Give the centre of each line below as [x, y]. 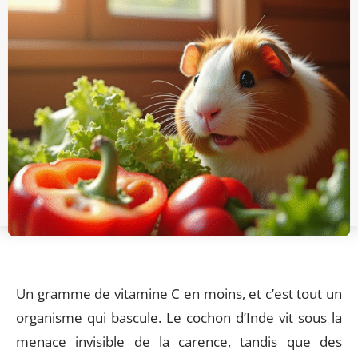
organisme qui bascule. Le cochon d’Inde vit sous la [179, 318]
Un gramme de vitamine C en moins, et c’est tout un [179, 294]
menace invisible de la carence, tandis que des [179, 342]
